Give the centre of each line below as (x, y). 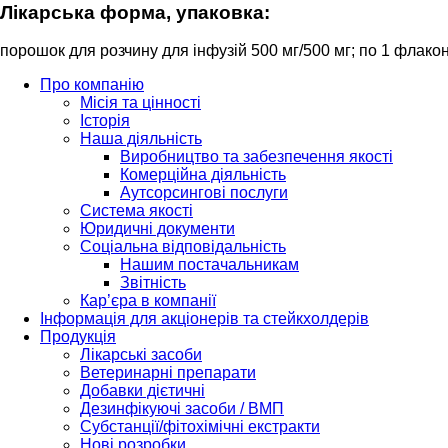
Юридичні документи (157, 229)
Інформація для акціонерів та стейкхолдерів (204, 319)
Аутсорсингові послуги (204, 193)
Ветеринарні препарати (168, 373)
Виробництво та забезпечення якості (256, 157)
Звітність (153, 283)
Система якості (136, 211)
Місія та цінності (140, 103)
